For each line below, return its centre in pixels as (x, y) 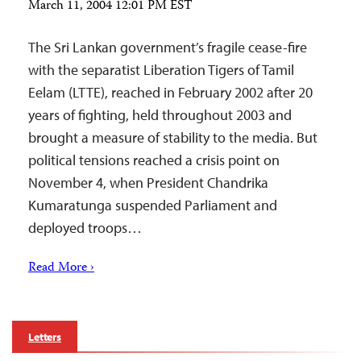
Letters (45, 337)
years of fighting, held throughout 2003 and (160, 115)
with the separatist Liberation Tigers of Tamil (161, 70)
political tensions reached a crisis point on (154, 160)
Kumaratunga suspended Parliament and (153, 205)
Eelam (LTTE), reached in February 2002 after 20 (170, 92)
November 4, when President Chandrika (148, 183)
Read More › (61, 268)
